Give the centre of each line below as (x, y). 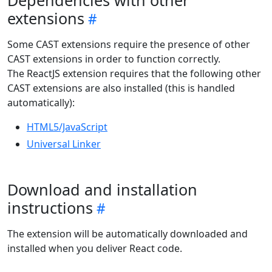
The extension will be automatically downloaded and (127, 234)
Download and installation (102, 190)
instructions (50, 208)
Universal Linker (64, 144)
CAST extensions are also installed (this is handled (121, 88)
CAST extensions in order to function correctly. (114, 59)
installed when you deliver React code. (95, 249)
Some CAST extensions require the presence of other (129, 45)
